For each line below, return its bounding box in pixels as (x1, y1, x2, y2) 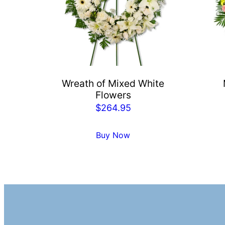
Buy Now (96, 130, 131, 141)
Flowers (95, 88, 131, 101)
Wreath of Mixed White (62, 77, 165, 89)
